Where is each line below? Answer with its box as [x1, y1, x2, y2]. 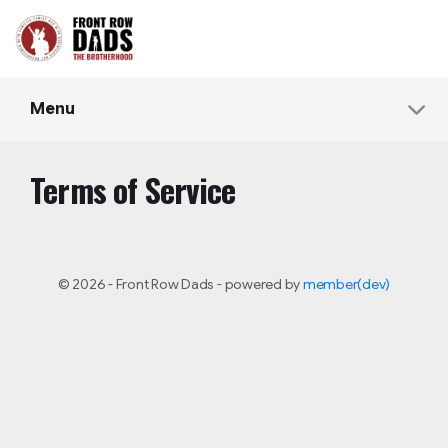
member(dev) [302, 275, 391, 294]
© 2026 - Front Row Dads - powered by [57, 275, 303, 294]
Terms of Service [30, 166, 236, 214]
